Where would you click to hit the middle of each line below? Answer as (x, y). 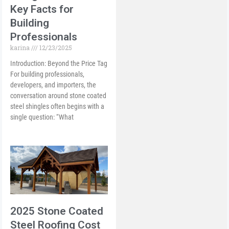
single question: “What (42, 117)
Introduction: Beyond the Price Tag (59, 63)
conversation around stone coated (59, 95)
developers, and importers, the (53, 85)
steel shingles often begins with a (58, 106)
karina (21, 47)
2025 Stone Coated (57, 211)
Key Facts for (42, 9)
